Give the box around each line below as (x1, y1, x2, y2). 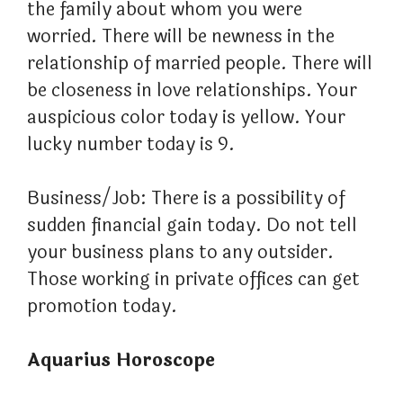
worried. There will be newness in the (27, 22, 335, 51)
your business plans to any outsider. (27, 238, 334, 267)
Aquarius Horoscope (27, 346, 215, 375)
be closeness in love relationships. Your (27, 76, 357, 105)
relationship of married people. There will (27, 49, 372, 78)
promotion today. (27, 292, 177, 321)
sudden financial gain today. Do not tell (27, 211, 357, 240)
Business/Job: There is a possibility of (27, 184, 345, 213)
